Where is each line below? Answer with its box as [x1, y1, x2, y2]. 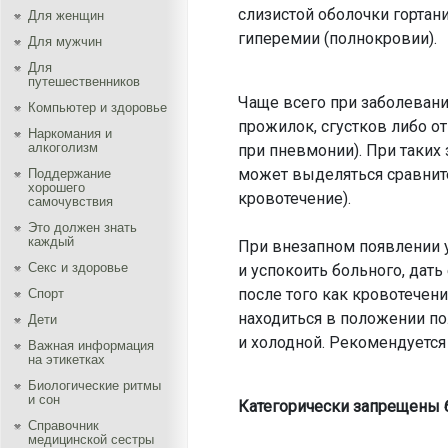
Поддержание [28, 166, 111, 181]
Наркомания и [28, 126, 112, 141]
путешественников [28, 74, 140, 89]
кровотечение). [238, 189, 351, 208]
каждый [28, 234, 74, 249]
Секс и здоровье [28, 260, 128, 275]
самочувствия [28, 194, 113, 209]
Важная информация [28, 338, 154, 353]
